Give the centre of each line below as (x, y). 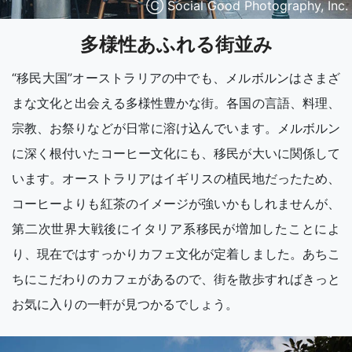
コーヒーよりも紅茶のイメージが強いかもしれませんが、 (176, 204)
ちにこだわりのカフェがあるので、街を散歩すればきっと (176, 279)
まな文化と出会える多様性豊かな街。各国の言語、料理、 (176, 103)
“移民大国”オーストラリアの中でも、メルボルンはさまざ (176, 78)
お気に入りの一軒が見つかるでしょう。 (125, 304)
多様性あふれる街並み (176, 45)
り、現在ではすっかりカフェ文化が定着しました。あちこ (176, 254)
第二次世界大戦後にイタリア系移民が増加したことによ (176, 229)
